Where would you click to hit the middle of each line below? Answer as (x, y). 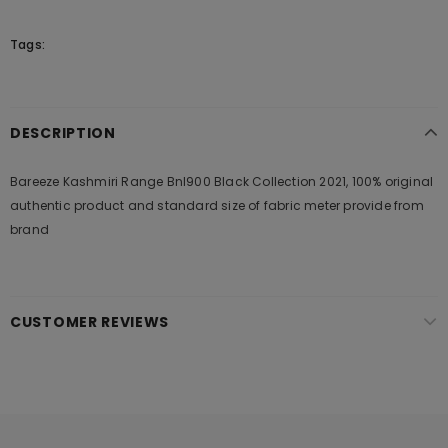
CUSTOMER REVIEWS (90, 322)
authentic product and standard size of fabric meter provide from (217, 205)
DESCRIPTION (63, 133)
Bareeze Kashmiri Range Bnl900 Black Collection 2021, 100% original (222, 181)
